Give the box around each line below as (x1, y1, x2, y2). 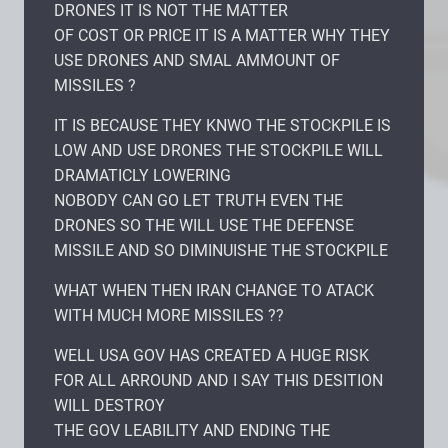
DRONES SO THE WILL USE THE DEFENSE (54, 215, 354, 235)
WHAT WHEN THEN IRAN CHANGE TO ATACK (54, 280, 374, 300)
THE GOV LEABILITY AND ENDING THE (54, 420, 330, 440)
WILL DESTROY (54, 395, 165, 415)
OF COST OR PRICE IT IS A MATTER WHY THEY (54, 25, 390, 45)
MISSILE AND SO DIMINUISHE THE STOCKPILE (54, 240, 388, 260)
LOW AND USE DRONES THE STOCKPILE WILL (54, 140, 383, 160)
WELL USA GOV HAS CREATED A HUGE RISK (54, 345, 369, 365)
